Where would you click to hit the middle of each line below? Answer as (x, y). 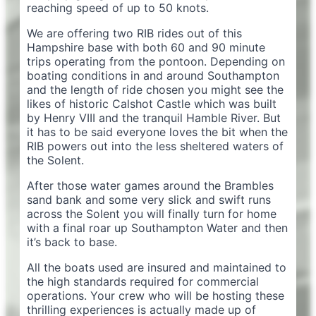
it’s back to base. (72, 242)
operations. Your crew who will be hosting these (156, 296)
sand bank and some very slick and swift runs (149, 200)
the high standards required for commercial (143, 281)
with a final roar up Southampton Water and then (157, 228)
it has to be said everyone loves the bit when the (157, 132)
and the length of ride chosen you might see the (155, 90)
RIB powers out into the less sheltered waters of (155, 146)
